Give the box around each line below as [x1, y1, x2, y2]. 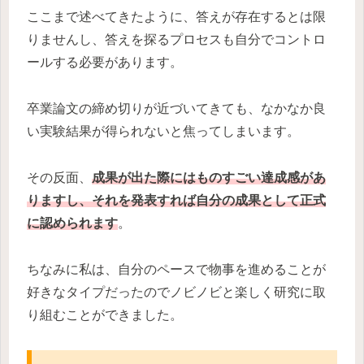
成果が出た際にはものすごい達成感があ [92, 170, 326, 184]
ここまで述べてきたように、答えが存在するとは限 [27, 10, 326, 24]
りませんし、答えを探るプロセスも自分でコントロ [27, 32, 326, 47]
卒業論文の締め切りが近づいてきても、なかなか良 [27, 102, 326, 116]
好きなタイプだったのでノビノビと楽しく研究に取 [27, 284, 326, 299]
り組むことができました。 [27, 307, 183, 322]
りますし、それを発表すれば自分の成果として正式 [27, 193, 326, 207]
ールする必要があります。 [27, 55, 183, 70]
